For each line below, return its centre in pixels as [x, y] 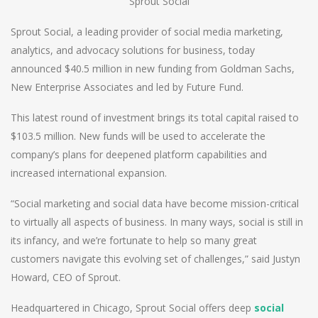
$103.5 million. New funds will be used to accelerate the [138, 136]
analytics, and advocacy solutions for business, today [133, 50]
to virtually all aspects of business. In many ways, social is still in [157, 221]
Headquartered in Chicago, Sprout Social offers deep [132, 307]
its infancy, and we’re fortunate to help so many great [134, 240]
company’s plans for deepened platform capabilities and [139, 154]
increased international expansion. [89, 172]
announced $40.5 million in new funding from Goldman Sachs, [153, 68]
